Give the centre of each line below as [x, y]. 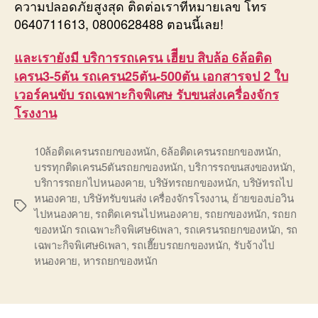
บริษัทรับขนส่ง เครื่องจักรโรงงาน [155, 198]
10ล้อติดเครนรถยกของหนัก [95, 151]
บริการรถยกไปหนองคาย [89, 182]
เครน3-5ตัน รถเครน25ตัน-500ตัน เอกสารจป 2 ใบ [151, 76]
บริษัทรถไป [268, 182]
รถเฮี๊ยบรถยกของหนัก [180, 245]
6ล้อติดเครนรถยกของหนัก [220, 151]
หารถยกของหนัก [120, 260]
